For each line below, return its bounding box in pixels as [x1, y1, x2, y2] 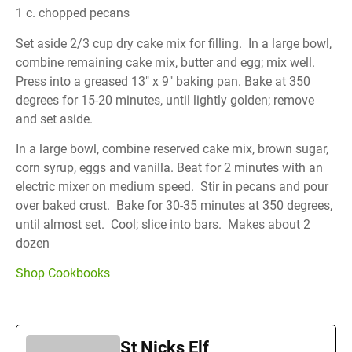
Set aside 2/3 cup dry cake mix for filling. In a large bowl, [16, 35, 332, 51]
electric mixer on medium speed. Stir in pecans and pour [16, 178, 328, 194]
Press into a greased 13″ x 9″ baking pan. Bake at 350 [16, 73, 310, 89]
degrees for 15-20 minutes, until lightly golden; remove [16, 92, 314, 108]
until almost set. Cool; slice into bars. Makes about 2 [16, 216, 310, 232]
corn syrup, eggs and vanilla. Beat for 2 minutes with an [16, 159, 323, 175]
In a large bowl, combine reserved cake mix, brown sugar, [16, 141, 328, 156]
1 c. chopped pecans [16, 5, 130, 21]
